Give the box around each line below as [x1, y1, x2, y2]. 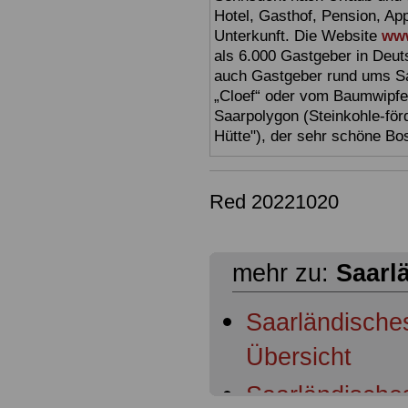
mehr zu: [232, 260, 336, 288]
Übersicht [246, 343, 352, 374]
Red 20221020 [209, 190, 339, 214]
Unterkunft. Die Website [214, 27, 382, 46]
